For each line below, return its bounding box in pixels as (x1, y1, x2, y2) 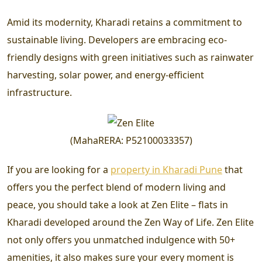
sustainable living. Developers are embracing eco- (7, 33, 227, 46)
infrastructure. (7, 86, 72, 99)
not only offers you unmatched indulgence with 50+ (7, 233, 235, 246)
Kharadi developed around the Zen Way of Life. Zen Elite (7, 215, 254, 229)
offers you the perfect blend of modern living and (7, 180, 226, 194)
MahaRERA (73, 133, 121, 147)
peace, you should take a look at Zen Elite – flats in (7, 198, 228, 211)
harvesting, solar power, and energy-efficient (7, 68, 204, 81)
